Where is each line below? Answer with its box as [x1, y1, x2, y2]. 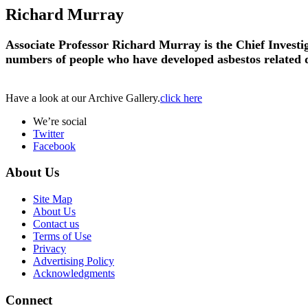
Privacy [33, 243, 66, 255]
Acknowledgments [33, 267, 115, 280]
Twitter [33, 127, 64, 140]
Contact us [33, 218, 79, 230]
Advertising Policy [33, 255, 114, 267]
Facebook [33, 140, 76, 152]
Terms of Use [33, 230, 91, 243]
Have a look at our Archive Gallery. [5, 91, 160, 104]
